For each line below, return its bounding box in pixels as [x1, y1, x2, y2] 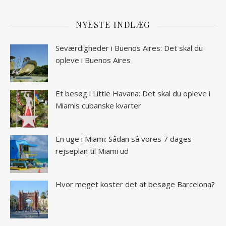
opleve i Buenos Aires [55, 55, 131, 66]
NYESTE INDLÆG [76, 19, 150, 30]
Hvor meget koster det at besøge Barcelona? [55, 179, 215, 190]
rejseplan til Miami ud [55, 146, 129, 156]
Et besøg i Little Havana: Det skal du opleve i [55, 88, 210, 99]
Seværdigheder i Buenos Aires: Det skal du [55, 43, 203, 53]
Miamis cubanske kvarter [55, 100, 141, 111]
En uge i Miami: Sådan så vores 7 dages [55, 134, 192, 144]
